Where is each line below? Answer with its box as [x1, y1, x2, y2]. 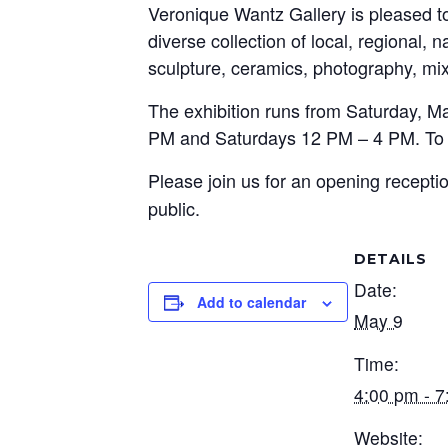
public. [148, 195, 200, 221]
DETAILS [354, 250, 428, 268]
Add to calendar [197, 292, 306, 312]
